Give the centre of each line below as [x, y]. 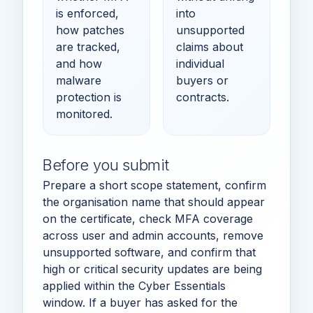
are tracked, [88, 46]
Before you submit [106, 165]
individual [200, 63]
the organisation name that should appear [154, 202]
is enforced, [87, 13]
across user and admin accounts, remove [153, 235]
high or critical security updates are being [152, 269]
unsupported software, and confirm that [149, 252]
